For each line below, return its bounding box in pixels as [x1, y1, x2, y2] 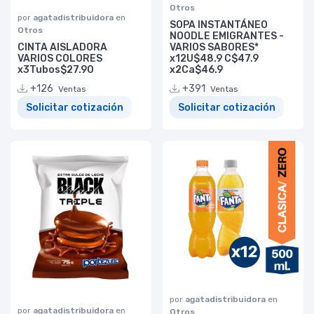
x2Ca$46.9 [170, 64, 223, 76]
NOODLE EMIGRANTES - [170, 30, 284, 43]
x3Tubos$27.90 [18, 64, 94, 76]
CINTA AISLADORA [18, 41, 107, 54]
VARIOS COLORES [18, 53, 102, 65]
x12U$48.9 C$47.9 [170, 53, 259, 65]
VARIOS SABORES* [170, 41, 259, 54]
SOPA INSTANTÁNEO [170, 19, 268, 32]
